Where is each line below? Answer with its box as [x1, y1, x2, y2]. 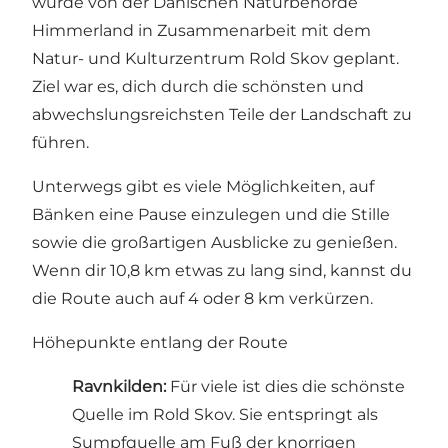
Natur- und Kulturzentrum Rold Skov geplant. [32, 49, 399, 69]
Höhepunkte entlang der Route [32, 333, 288, 353]
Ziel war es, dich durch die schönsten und [32, 77, 364, 97]
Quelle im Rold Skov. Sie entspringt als [72, 405, 378, 425]
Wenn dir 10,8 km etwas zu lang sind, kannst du [32, 261, 412, 281]
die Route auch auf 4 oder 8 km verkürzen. [32, 289, 373, 309]
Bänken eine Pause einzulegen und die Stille [32, 205, 390, 225]
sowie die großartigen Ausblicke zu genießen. [32, 233, 397, 253]
